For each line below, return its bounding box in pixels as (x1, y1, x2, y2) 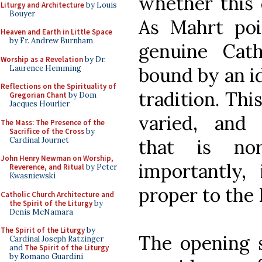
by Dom (67, 90, 96, 100)
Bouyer (9, 8, 35, 19)
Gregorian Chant (9, 90, 67, 100)
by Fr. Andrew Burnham (9, 36, 93, 46)
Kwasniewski (9, 171, 56, 181)
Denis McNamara (9, 206, 73, 217)
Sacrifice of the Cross (9, 126, 84, 136)
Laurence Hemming (9, 63, 81, 73)
